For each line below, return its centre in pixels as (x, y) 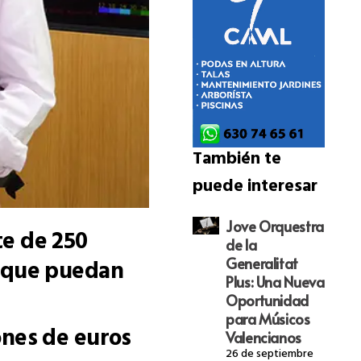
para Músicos (268, 319)
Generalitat (262, 263)
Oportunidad (267, 301)
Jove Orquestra (274, 226)
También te (237, 161)
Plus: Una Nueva (275, 282)
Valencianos (263, 338)
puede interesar (255, 189)
